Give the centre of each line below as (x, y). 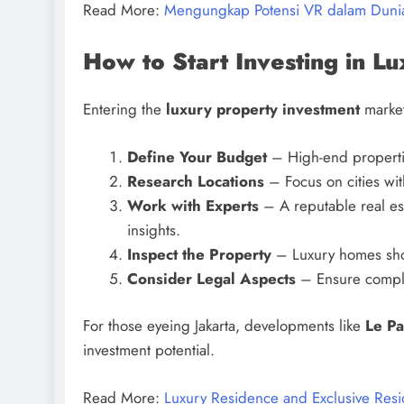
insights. (153, 230)
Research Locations (195, 181)
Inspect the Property (199, 254)
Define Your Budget (197, 156)
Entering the (124, 110)
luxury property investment (263, 110)
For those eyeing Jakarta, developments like (224, 326)
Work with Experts (193, 205)
